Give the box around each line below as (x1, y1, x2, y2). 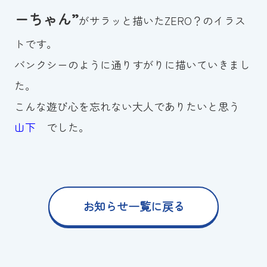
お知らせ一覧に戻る (82, 198, 185, 215)
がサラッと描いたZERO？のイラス (78, 12, 246, 28)
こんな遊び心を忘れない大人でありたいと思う (14, 98, 250, 114)
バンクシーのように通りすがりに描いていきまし (14, 56, 250, 72)
